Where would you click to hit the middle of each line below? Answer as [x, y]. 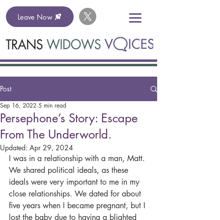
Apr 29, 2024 [51, 148]
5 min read [52, 105]
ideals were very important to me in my [75, 182]
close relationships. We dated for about [76, 194]
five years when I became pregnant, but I [78, 206]
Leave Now [35, 17]
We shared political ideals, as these [70, 170]
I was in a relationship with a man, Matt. [78, 158]
